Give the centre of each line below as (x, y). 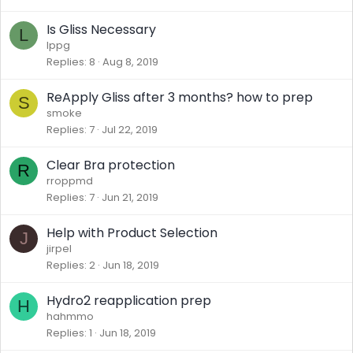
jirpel (59, 249)
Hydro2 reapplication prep (129, 301)
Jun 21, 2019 (130, 197)
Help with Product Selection (132, 233)
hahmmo (70, 316)
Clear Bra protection (111, 165)
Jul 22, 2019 (130, 130)
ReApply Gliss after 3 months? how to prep (180, 97)
